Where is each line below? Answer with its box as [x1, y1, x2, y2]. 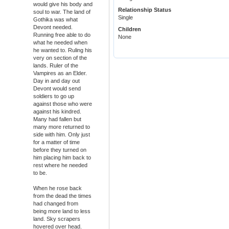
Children [118, 26, 141, 33]
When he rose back [33, 185, 82, 192]
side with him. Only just [33, 131, 90, 138]
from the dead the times [33, 193, 91, 199]
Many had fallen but [33, 116, 81, 123]
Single [118, 14, 133, 21]
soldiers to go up [33, 93, 74, 100]
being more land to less [33, 208, 90, 215]
